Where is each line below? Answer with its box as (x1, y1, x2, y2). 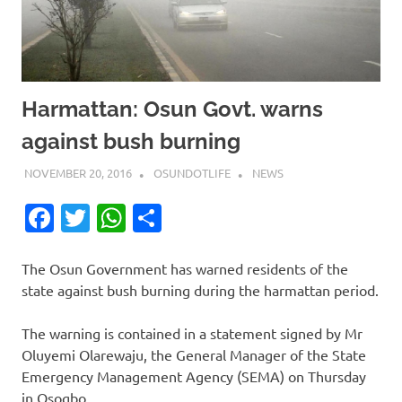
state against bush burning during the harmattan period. (22, 280, 379, 299)
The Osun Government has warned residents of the (22, 258, 348, 277)
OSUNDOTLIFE (153, 164, 231, 180)
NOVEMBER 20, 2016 (23, 164, 132, 180)
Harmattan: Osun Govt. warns (22, 96, 323, 123)
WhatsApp (126, 199, 261, 235)
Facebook (54, 199, 179, 235)
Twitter (90, 199, 183, 235)
